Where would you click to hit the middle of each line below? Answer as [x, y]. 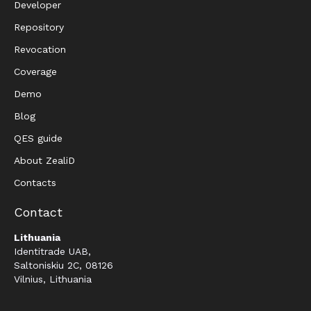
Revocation [40, 50]
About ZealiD [44, 161]
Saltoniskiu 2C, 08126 [65, 266]
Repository [39, 27]
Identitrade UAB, [54, 252]
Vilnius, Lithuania [54, 279]
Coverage [35, 72]
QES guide [38, 138]
